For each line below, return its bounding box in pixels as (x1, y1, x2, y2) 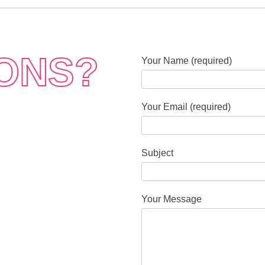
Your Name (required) (141, 55, 232, 66)
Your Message (141, 193, 202, 204)
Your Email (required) (141, 101, 231, 112)
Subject (141, 147, 173, 158)
